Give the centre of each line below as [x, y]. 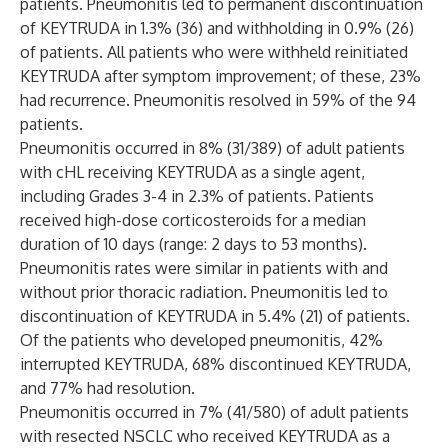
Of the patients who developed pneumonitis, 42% [201, 340]
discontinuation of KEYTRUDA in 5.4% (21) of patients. [215, 316]
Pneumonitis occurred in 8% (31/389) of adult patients [212, 148]
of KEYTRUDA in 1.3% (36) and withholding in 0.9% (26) [217, 28]
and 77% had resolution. [107, 388]
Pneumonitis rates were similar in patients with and [204, 268]
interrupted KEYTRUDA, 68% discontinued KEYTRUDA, [215, 364]
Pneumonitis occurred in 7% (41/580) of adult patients [214, 412]
